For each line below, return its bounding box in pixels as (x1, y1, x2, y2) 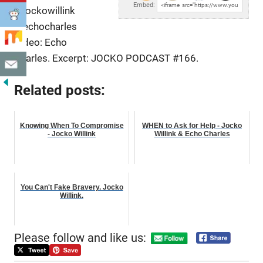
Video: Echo (14, 36, 67, 48)
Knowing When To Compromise (19, 122, 124, 130)
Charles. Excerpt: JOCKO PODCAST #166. (14, 52, 198, 64)
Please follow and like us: (14, 230, 146, 245)
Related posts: (14, 82, 105, 99)
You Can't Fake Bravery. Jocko (20, 183, 123, 192)
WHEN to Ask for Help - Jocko (142, 122, 242, 130)
